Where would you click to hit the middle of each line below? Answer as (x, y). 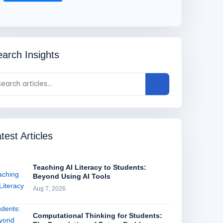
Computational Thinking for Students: (98, 216)
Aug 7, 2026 (49, 189)
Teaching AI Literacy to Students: (90, 167)
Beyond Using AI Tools (72, 176)
